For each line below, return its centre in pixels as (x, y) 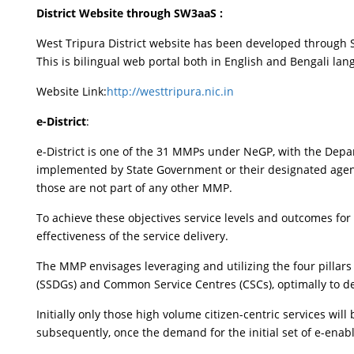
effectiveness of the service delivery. (133, 236)
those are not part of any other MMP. (135, 188)
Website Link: (72, 91)
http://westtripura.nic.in (171, 91)
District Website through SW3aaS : (130, 13)
